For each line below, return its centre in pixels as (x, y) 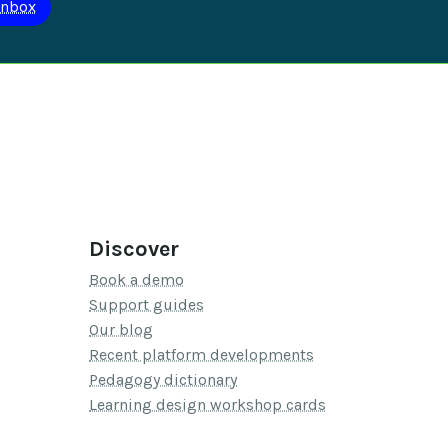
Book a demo (136, 280)
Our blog (121, 330)
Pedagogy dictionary (163, 380)
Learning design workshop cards (207, 405)
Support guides (146, 305)
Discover (134, 249)
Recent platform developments (201, 355)
